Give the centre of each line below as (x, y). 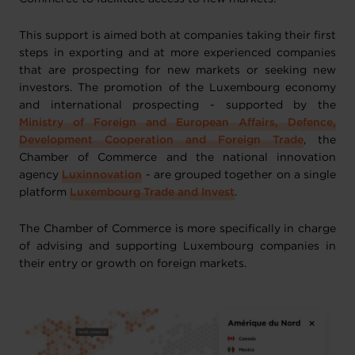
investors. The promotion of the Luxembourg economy (177, 88)
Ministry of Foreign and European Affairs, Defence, (177, 123)
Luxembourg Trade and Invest (152, 193)
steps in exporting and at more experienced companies (177, 53)
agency (41, 175)
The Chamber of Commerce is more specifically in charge (177, 229)
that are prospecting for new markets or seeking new (177, 71)
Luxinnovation (102, 175)
